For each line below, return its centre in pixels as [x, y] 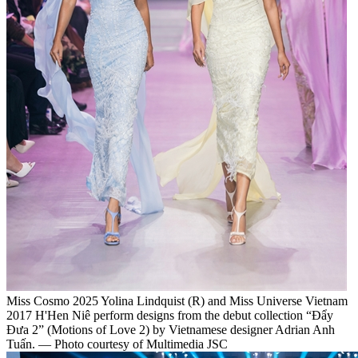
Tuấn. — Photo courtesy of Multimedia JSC [117, 344]
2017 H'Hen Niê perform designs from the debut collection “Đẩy [170, 315]
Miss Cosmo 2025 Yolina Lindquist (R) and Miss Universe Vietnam [177, 300]
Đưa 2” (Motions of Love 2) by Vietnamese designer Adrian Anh [171, 329]
